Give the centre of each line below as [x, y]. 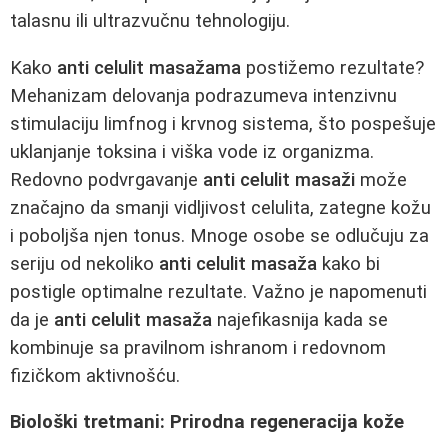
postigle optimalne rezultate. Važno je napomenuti [218, 291]
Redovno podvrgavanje [106, 179]
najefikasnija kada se [300, 319]
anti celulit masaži [279, 179]
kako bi [348, 263]
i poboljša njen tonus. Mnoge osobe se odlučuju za [219, 235]
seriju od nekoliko [84, 263]
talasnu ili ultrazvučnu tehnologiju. [150, 21]
